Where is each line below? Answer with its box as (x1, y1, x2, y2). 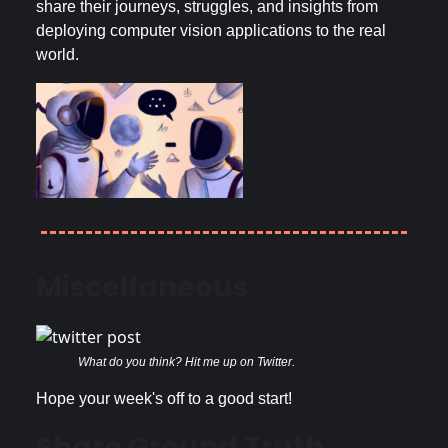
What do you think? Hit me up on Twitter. (77, 354, 295, 369)
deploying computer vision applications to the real (36, 21, 386, 39)
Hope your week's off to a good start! (36, 389, 292, 407)
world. (36, 45, 79, 63)
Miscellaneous (36, 267, 248, 307)
